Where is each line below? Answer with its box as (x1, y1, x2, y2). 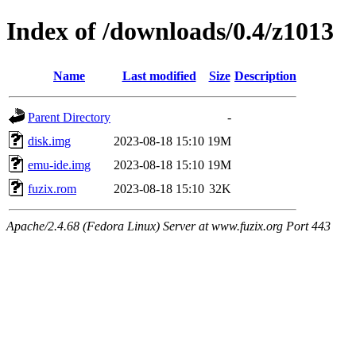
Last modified (122, 68, 196, 83)
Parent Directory (28, 110, 110, 124)
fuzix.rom (28, 181, 76, 195)
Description (234, 68, 296, 83)
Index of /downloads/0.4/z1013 (6, 17, 334, 46)
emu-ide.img (28, 157, 91, 172)
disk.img (28, 133, 71, 148)
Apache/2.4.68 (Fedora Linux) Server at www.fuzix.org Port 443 (6, 219, 331, 233)
